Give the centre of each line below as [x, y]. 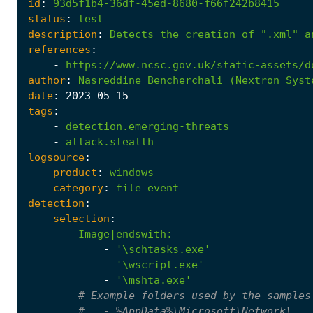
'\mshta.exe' [154, 280]
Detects [132, 34]
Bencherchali [185, 80]
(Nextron [254, 80]
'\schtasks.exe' [163, 249]
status [47, 19]
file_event [147, 188]
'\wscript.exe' [160, 264]
